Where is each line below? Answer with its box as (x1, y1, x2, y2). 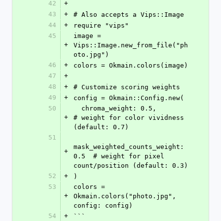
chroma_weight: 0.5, (74, 105, 81, 112)
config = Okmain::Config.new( (74, 94, 184, 102)
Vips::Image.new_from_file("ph (74, 41, 188, 49)
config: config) (74, 202, 133, 209)
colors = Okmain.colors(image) (74, 62, 188, 69)
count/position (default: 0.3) (74, 162, 188, 169)
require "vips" (74, 22, 129, 29)
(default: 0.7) (74, 123, 129, 131)
